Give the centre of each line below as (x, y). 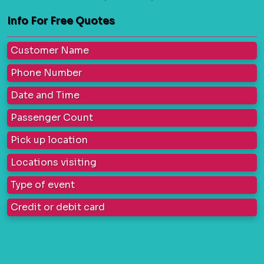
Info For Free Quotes (61, 21)
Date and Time (45, 95)
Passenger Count (52, 117)
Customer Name (50, 50)
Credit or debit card (58, 207)
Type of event (43, 184)
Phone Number (46, 72)
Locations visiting (54, 162)
